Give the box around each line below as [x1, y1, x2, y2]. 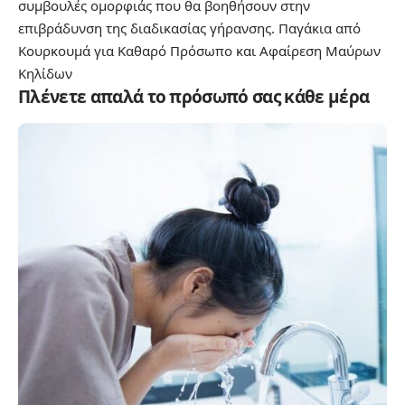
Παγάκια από [278, 19, 361, 38]
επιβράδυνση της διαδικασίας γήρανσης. [18, 19, 278, 38]
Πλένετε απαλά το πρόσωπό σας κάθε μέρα [18, 85, 370, 109]
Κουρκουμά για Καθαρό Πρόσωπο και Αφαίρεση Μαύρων [18, 42, 381, 61]
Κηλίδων [18, 64, 72, 83]
